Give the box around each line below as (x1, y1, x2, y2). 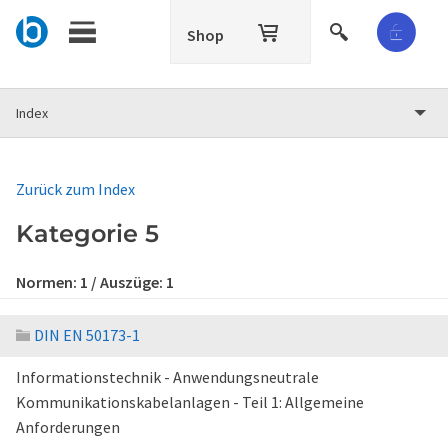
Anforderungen (16, 417, 120, 437)
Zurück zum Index (16, 179, 135, 199)
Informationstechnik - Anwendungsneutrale (16, 367, 319, 387)
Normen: (16, 272, 80, 292)
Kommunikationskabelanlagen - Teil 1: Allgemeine (16, 392, 364, 412)
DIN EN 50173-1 (34, 325, 140, 345)
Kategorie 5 (16, 219, 159, 248)
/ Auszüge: (88, 272, 166, 292)
